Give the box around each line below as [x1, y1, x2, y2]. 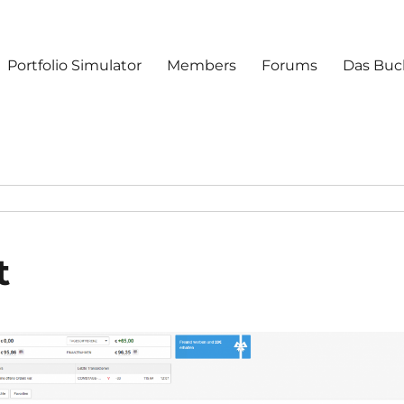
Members [167, 56, 237, 74]
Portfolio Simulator [7, 56, 142, 74]
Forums [262, 56, 318, 74]
